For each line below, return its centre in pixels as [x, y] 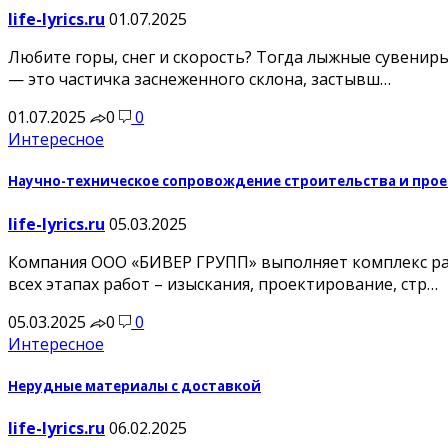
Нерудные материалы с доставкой [134, 385]
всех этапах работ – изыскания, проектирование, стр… [223, 283]
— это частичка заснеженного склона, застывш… [199, 79]
